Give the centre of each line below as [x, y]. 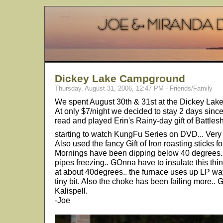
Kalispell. [71, 191]
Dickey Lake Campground [120, 78]
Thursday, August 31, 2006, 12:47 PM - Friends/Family [134, 88]
